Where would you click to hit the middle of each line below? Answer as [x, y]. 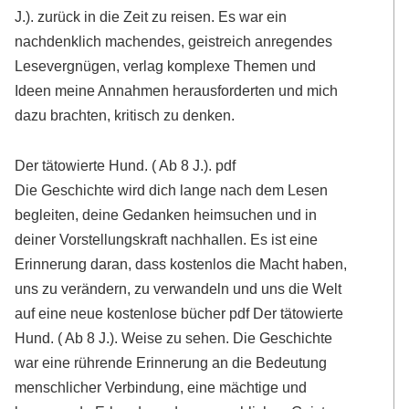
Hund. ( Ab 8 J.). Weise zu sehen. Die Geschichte [174, 338]
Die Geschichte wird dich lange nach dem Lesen [172, 190]
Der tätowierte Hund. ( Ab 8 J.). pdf [126, 166]
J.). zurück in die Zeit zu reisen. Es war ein [151, 16]
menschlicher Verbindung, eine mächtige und [161, 388]
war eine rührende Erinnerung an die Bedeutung [171, 363]
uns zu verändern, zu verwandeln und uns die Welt [178, 289]
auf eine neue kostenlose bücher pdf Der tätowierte [179, 314]
